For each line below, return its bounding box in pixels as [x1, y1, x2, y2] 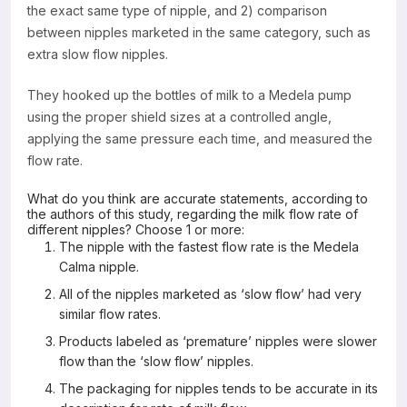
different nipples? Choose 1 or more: [27, 221, 244, 237]
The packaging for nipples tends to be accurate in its [59, 381, 378, 397]
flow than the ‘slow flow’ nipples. [59, 353, 253, 370]
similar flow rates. [59, 305, 161, 322]
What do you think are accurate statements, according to [27, 190, 368, 206]
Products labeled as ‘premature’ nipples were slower [59, 333, 377, 350]
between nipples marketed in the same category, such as [27, 24, 371, 40]
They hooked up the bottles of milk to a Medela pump [27, 86, 352, 103]
